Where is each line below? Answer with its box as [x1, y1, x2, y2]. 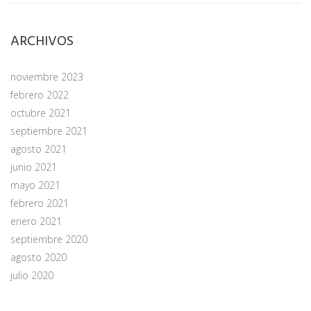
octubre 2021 [10, 106, 71, 119]
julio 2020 [10, 268, 53, 282]
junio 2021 [10, 160, 57, 174]
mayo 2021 [10, 178, 60, 192]
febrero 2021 [10, 196, 69, 210]
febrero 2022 [10, 87, 69, 101]
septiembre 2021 [10, 124, 87, 137]
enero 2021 [10, 214, 62, 228]
